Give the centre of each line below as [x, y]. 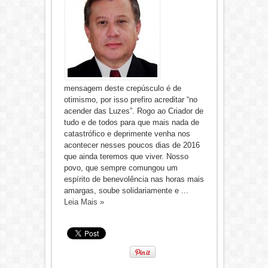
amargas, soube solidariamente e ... [126, 191]
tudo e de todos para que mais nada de [131, 122]
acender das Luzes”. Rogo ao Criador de [133, 111]
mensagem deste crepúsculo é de [122, 88]
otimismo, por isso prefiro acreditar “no [130, 100]
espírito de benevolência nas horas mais [134, 179]
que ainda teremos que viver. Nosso [126, 156]
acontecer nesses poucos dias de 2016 [132, 145]
